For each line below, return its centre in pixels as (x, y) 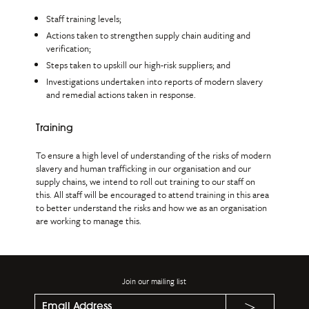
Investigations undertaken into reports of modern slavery (155, 81)
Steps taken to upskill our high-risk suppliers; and (139, 65)
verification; (69, 48)
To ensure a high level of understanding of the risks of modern (154, 155)
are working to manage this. (89, 221)
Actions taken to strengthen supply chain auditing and (149, 35)
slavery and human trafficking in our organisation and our (144, 168)
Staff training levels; (84, 19)
